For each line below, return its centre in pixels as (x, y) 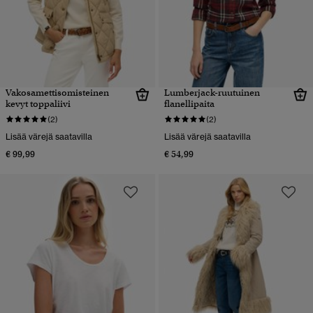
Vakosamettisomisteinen (57, 92)
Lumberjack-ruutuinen (212, 92)
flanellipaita (189, 103)
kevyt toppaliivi (38, 103)
